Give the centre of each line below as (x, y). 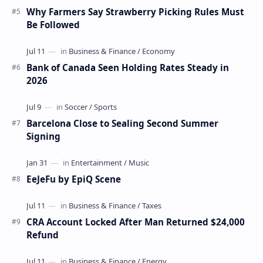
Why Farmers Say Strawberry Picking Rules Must (135, 11)
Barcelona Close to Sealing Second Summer (122, 123)
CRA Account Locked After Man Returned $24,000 (136, 222)
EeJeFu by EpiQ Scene (74, 179)
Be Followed (53, 24)
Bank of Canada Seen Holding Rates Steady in (128, 67)
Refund (43, 235)
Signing (43, 136)
